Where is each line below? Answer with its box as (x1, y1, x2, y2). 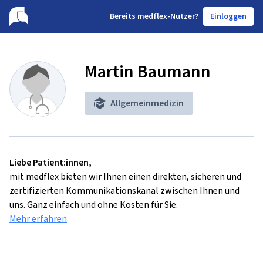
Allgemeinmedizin (110, 97, 184, 109)
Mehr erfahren (9, 213, 67, 225)
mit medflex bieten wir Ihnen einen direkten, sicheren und (9, 170, 241, 183)
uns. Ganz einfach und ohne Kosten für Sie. (9, 198, 178, 211)
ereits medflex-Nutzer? (114, 11, 198, 22)
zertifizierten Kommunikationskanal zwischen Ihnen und (9, 184, 240, 197)
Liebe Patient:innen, (9, 156, 92, 168)
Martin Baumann (85, 60, 211, 83)
